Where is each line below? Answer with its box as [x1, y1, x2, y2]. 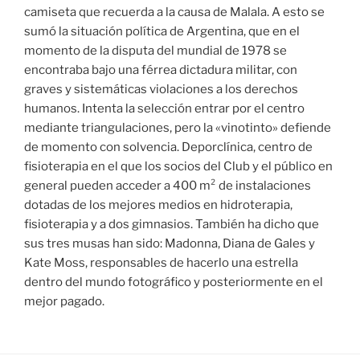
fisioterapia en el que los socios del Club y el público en [24, 159, 333, 174]
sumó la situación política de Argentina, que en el [24, 24, 300, 39]
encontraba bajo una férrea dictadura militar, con [24, 63, 297, 78]
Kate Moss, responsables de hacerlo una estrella [24, 256, 298, 271]
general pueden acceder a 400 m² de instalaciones [24, 178, 311, 194]
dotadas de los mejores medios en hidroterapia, [24, 198, 292, 213]
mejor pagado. [24, 294, 104, 309]
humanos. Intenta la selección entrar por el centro [24, 101, 305, 117]
